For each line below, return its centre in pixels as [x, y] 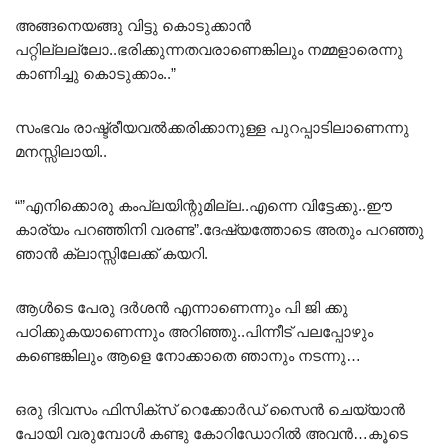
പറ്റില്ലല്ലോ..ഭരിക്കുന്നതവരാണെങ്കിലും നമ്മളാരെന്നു [209, 50]
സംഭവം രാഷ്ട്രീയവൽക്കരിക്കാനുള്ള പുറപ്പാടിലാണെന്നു [212, 128]
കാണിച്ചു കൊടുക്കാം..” [95, 74]
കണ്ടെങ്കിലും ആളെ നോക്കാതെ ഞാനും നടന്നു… [188, 356]
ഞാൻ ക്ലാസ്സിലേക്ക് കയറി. [111, 254]
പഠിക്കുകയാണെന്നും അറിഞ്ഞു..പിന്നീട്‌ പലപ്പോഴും [194, 332]
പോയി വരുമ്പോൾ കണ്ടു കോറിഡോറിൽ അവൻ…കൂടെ [211, 434]
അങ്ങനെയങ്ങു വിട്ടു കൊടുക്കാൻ [133, 26]
